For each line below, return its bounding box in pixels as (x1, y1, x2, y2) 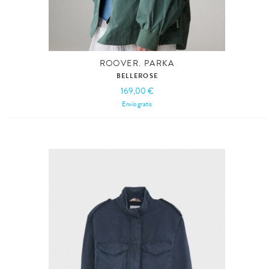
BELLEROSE (116, 70, 158, 81)
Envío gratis (122, 99, 153, 109)
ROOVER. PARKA (99, 57, 175, 70)
